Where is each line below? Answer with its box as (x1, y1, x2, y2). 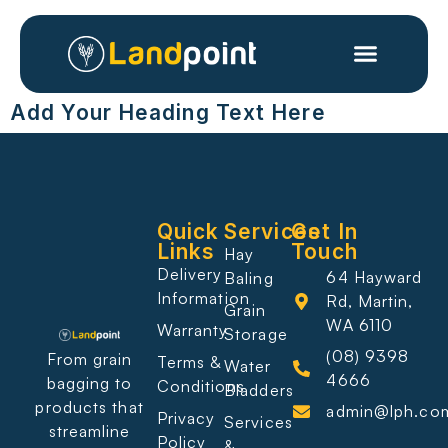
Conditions (156, 376, 245, 397)
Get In (291, 219, 358, 245)
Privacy (156, 408, 216, 429)
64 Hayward (326, 267, 423, 288)
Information (156, 288, 250, 309)
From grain (46, 348, 133, 369)
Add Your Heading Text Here (10, 99, 326, 125)
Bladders (224, 380, 294, 401)
